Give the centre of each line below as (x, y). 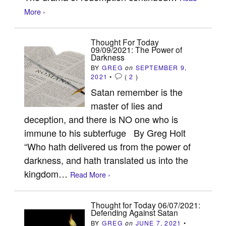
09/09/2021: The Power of (137, 49)
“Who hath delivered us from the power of (108, 146)
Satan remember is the (137, 92)
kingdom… (47, 173)
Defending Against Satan (135, 212)
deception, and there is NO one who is (101, 119)
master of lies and (127, 105)
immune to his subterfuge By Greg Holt (105, 132)
